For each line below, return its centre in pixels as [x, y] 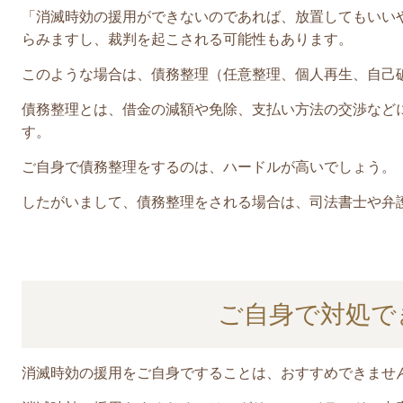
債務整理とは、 [72, 109]
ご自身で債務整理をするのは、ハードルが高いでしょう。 [209, 166]
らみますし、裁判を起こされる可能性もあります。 [187, 39]
